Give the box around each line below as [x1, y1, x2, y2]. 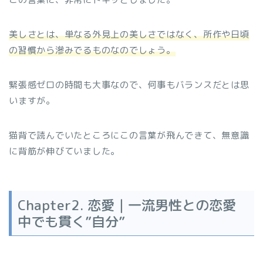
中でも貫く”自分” [18, 212, 125, 231]
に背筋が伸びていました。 [9, 144, 120, 157]
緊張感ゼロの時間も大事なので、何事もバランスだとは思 [9, 78, 249, 91]
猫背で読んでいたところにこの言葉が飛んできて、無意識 [9, 129, 249, 141]
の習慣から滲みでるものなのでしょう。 [9, 43, 176, 56]
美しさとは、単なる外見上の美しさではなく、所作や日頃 [9, 28, 249, 41]
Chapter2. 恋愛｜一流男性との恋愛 [18, 195, 236, 215]
